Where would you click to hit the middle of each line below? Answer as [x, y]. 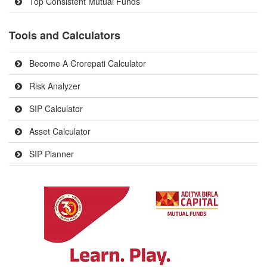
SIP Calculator [55, 108]
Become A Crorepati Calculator [86, 63]
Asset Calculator [59, 131]
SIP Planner [50, 154]
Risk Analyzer [54, 86]
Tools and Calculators [65, 35]
